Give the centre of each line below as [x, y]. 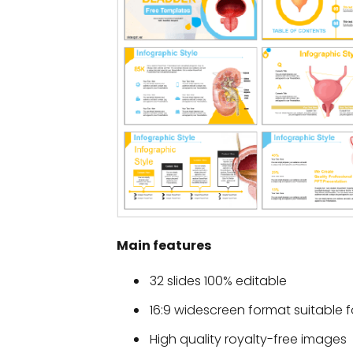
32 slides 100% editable [218, 281]
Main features [164, 245]
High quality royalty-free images [248, 339]
